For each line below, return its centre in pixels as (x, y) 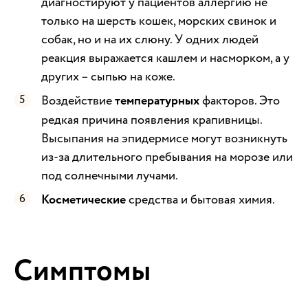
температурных (157, 101)
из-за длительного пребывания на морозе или (167, 157)
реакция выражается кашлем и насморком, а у (165, 58)
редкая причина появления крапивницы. (152, 120)
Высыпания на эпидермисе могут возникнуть (164, 138)
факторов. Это (240, 100)
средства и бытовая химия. (200, 199)
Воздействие (78, 100)
